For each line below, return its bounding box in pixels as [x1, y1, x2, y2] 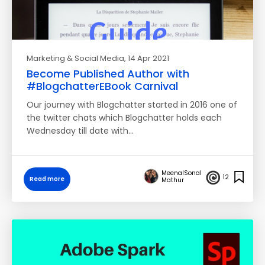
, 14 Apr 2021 [124, 53, 169, 64]
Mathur [161, 175, 184, 185]
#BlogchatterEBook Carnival [27, 79, 178, 93]
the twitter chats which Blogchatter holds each [27, 112, 222, 124]
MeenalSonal [161, 168, 202, 177]
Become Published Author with [27, 66, 189, 81]
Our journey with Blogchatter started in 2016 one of [27, 99, 237, 111]
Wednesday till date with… [27, 125, 134, 137]
